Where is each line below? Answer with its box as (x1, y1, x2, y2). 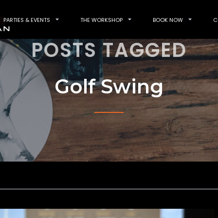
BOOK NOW (153, 16, 183, 24)
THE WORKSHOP (80, 16, 123, 24)
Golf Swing (54, 74, 163, 98)
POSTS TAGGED (31, 36, 187, 64)
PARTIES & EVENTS (3, 16, 50, 24)
